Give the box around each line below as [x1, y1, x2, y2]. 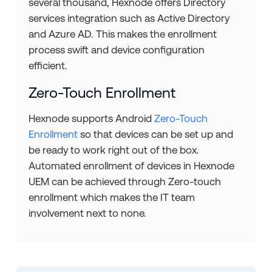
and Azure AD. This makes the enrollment [28, 28, 217, 41]
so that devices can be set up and [77, 128, 233, 141]
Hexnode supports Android [28, 112, 154, 125]
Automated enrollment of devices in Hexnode [28, 160, 234, 172]
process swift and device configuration [28, 44, 205, 56]
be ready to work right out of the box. [28, 144, 199, 157]
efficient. [28, 59, 67, 72]
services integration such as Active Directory [28, 12, 229, 25]
